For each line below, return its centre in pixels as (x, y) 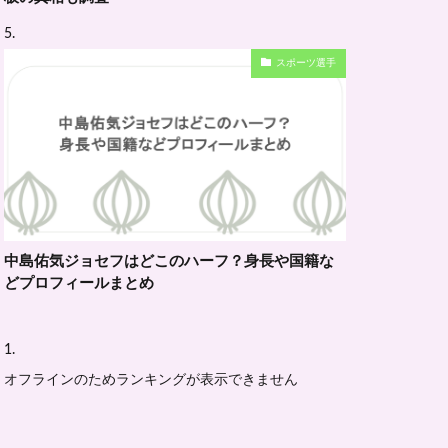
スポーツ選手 (306, 63)
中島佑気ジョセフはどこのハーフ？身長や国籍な (169, 261)
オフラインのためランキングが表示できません (151, 379)
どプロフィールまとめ (79, 283)
